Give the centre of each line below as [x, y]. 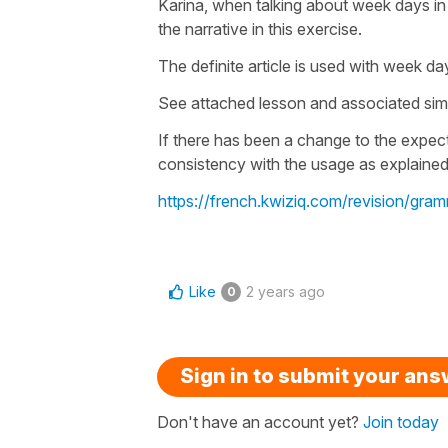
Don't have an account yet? [260, 421]
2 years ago [285, 291]
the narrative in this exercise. [264, 28]
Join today [401, 421]
